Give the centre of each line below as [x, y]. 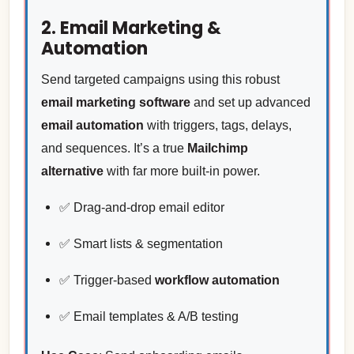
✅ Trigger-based [107, 281]
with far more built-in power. [181, 171]
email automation [92, 126]
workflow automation [217, 281]
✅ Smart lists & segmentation [141, 244]
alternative [72, 171]
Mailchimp [217, 149]
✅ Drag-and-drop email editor [141, 208]
